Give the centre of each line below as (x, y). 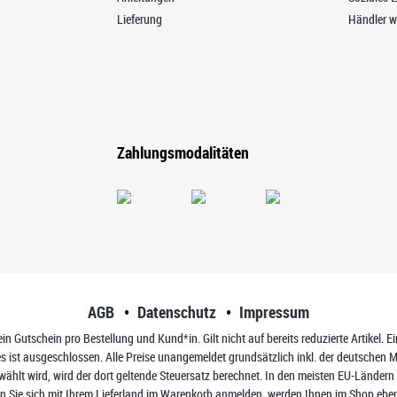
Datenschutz (177, 312)
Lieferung (140, 19)
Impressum (275, 312)
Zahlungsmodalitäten (183, 152)
